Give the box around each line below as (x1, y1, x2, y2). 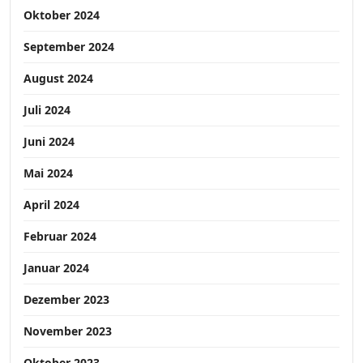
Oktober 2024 (23, 7, 100, 23)
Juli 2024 (23, 102, 70, 118)
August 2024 (23, 70, 93, 87)
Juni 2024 (23, 134, 75, 150)
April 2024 (23, 197, 79, 213)
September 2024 (23, 39, 114, 55)
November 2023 (23, 323, 112, 340)
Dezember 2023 (23, 292, 109, 308)
